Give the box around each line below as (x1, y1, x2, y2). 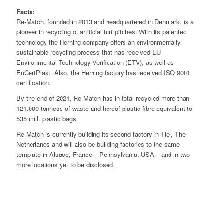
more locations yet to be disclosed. (16, 160, 115, 170)
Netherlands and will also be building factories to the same (16, 139, 180, 149)
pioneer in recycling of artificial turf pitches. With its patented (16, 27, 186, 36)
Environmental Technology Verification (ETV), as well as (16, 57, 174, 67)
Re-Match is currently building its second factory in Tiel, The (16, 129, 186, 139)
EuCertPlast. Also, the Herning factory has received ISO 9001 (16, 67, 190, 77)
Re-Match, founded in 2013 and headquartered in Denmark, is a (16, 16, 194, 26)
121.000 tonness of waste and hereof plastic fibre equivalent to (16, 104, 192, 113)
